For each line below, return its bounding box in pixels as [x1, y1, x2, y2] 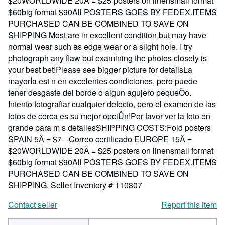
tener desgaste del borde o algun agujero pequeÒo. [8, 87, 191, 98]
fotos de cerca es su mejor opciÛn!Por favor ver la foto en [8, 110, 210, 122]
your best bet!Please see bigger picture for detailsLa [8, 64, 192, 75]
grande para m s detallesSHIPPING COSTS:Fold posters [8, 122, 211, 133]
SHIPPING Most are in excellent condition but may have [8, 29, 206, 41]
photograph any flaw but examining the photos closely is [8, 52, 207, 64]
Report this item [161, 199, 217, 210]
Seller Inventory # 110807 [51, 179, 142, 191]
